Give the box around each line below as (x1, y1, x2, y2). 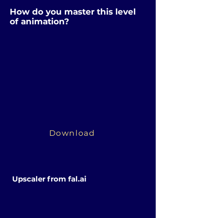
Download (49, 128, 95, 138)
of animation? (10, 16, 72, 26)
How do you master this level (10, 6, 136, 17)
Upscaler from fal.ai (12, 174, 89, 183)
